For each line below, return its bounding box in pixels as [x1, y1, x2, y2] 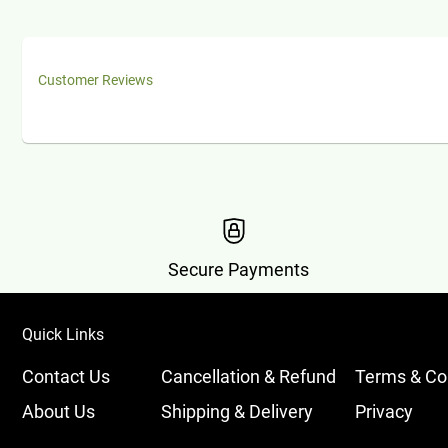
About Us [22, 401, 95, 422]
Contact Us [22, 366, 110, 387]
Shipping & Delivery [161, 401, 314, 422]
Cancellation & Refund [161, 366, 337, 387]
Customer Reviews [38, 71, 153, 88]
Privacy [354, 401, 413, 422]
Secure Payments [168, 259, 310, 280]
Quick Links [22, 325, 104, 344]
